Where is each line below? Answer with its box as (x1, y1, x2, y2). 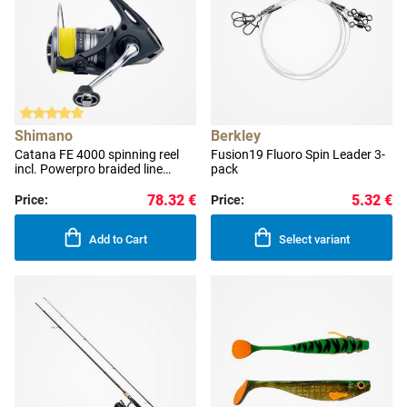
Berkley (211, 127, 261, 145)
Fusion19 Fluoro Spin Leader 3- (211, 147, 385, 163)
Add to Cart (89, 233, 148, 247)
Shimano (15, 127, 73, 145)
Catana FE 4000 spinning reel (15, 147, 179, 163)
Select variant (279, 233, 351, 247)
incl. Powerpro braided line (15, 162, 163, 177)
